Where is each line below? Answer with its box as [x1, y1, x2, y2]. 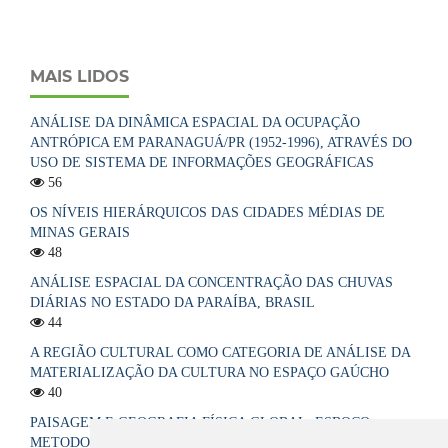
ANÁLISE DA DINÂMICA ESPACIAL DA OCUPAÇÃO [30, 115, 360, 131]
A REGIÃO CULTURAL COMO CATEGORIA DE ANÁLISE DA [30, 345, 410, 361]
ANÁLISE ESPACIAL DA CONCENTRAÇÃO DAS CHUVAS [30, 275, 393, 291]
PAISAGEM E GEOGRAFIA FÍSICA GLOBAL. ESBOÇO [30, 414, 370, 430]
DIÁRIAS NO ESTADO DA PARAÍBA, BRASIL [30, 295, 315, 311]
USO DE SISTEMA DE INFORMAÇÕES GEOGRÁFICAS [30, 155, 374, 171]
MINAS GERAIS [30, 225, 130, 241]
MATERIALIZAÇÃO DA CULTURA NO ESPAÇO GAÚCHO [30, 365, 389, 381]
